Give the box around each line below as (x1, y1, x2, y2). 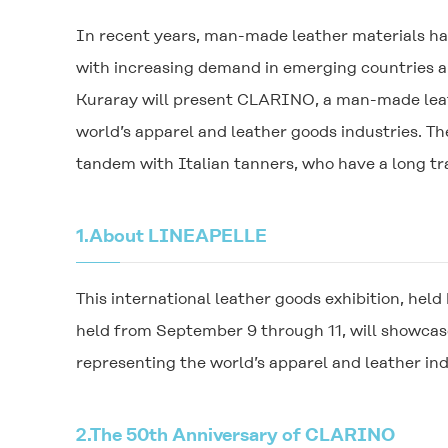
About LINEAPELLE (89, 225, 267, 246)
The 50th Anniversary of (90, 424, 305, 445)
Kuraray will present (76, 90, 237, 109)
